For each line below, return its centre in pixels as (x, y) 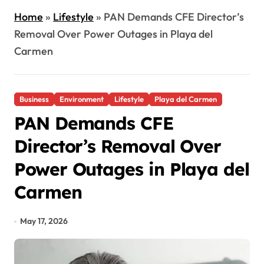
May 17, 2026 (44, 221)
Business (34, 99)
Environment (82, 99)
